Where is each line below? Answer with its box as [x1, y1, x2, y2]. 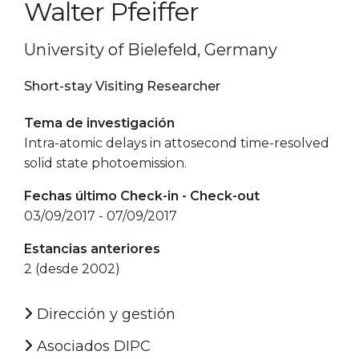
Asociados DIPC [33, 337, 151, 355]
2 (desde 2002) [24, 260, 120, 276]
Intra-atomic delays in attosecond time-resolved [24, 135, 329, 151]
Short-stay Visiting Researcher [24, 78, 220, 94]
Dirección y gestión [33, 305, 175, 323]
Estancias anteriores [24, 240, 160, 256]
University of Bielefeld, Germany [24, 39, 277, 59]
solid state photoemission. [24, 155, 187, 171]
